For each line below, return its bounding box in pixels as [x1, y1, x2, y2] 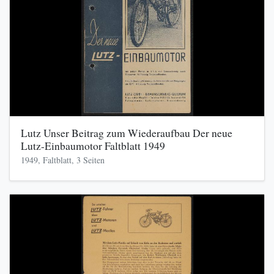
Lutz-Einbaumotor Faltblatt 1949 [20, 139, 165, 154]
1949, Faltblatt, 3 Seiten [20, 154, 105, 166]
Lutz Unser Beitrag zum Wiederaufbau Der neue [20, 126, 232, 141]
